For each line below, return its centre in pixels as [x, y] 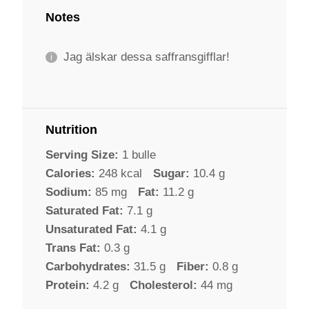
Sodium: [69, 192]
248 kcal [120, 173]
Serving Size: [82, 154]
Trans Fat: [73, 248]
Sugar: [171, 173]
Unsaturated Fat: [91, 229]
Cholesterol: [163, 285]
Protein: [68, 285]
